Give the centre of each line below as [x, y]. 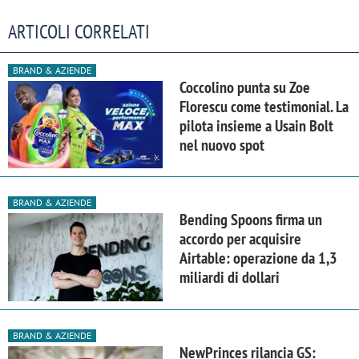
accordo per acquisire [240, 239]
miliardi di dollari [230, 278]
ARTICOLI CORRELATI [79, 32]
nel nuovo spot [222, 145]
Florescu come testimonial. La [264, 107]
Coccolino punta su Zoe [245, 88]
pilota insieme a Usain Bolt [256, 126]
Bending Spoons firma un [251, 220]
